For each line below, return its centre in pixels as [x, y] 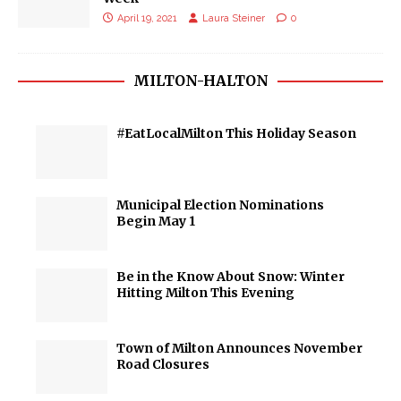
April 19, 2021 [147, 18]
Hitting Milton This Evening [205, 293]
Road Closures [163, 364]
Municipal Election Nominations [220, 205]
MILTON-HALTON [200, 81]
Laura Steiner [234, 18]
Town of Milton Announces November [239, 348]
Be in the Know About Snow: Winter [230, 277]
